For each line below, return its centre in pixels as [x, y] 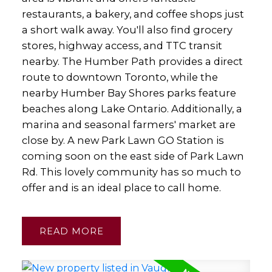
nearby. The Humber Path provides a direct [132, 61]
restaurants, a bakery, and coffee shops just [133, 14]
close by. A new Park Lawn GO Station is [123, 140]
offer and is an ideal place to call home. [121, 187]
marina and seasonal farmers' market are [128, 124]
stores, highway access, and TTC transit [122, 45]
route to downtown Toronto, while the [120, 77]
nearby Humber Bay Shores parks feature [129, 93]
